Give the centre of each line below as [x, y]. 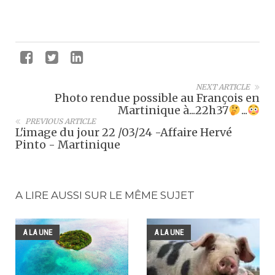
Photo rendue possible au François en [157, 98]
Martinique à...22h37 [173, 110]
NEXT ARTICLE [223, 87]
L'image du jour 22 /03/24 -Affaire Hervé [124, 132]
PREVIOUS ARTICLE [60, 121]
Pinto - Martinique [68, 145]
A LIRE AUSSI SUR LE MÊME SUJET [105, 195]
